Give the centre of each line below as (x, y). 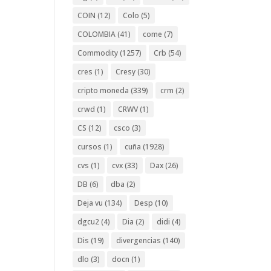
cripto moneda (103, 90)
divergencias (139, 240)
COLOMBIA (97, 34)
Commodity (98, 53)
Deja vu (90, 203)
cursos (90, 146)
